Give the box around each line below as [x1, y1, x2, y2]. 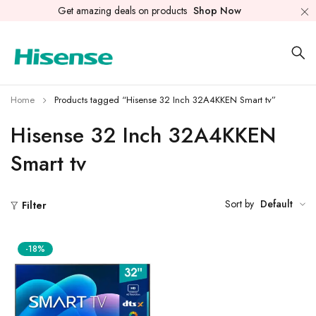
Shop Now [193, 4, 241, 18]
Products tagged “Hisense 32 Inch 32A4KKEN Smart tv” [54, 93, 276, 107]
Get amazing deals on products [57, 4, 190, 18]
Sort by [225, 197, 254, 211]
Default [260, 197, 293, 211]
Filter [22, 198, 47, 213]
